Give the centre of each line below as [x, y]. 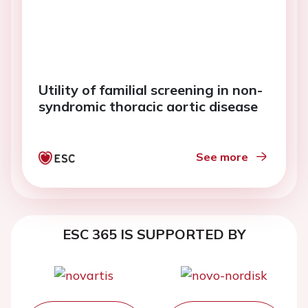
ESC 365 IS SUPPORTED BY [154, 234]
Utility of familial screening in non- [151, 90]
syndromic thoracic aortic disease [148, 107]
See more [222, 157]
